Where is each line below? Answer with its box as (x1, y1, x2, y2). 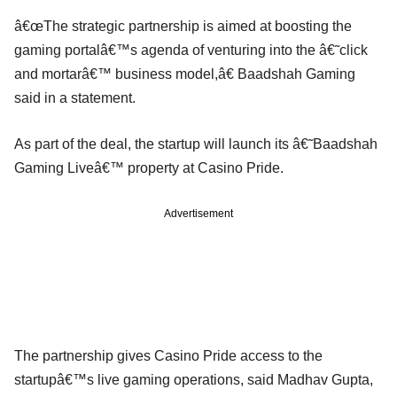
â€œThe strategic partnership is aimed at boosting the (14, 18, 352, 34)
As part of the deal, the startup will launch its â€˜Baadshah (14, 136, 378, 152)
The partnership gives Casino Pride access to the (14, 347, 323, 363)
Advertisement (164, 206, 233, 220)
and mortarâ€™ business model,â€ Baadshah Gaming (14, 66, 355, 82)
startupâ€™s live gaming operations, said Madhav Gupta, (14, 371, 373, 387)
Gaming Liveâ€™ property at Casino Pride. (14, 160, 284, 175)
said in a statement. (14, 90, 136, 105)
